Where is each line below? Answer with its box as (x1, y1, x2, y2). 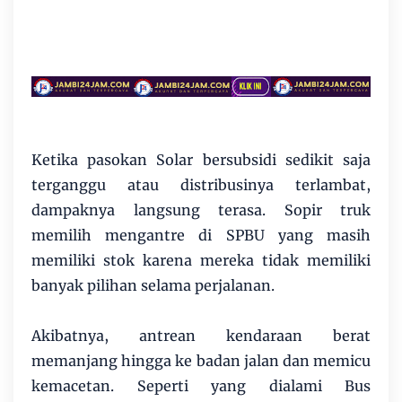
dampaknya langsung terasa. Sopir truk (31, 201, 371, 220)
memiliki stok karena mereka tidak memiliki (31, 251, 371, 270)
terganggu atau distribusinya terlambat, (31, 176, 371, 195)
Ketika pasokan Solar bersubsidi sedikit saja (31, 151, 371, 170)
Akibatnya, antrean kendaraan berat (31, 327, 371, 345)
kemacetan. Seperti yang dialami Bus (31, 377, 371, 396)
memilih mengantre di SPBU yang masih (31, 226, 371, 245)
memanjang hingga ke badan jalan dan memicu (31, 352, 371, 371)
